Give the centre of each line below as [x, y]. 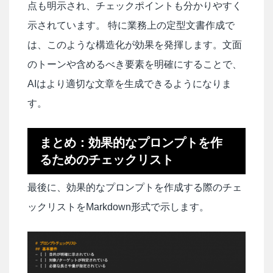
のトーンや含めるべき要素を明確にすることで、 [135, 65]
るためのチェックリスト [107, 160]
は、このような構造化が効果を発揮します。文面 [135, 45]
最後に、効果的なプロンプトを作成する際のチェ [135, 188]
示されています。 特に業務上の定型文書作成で [131, 26]
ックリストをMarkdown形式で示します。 [118, 207]
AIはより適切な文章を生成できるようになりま [129, 84]
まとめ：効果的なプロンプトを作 [131, 143]
